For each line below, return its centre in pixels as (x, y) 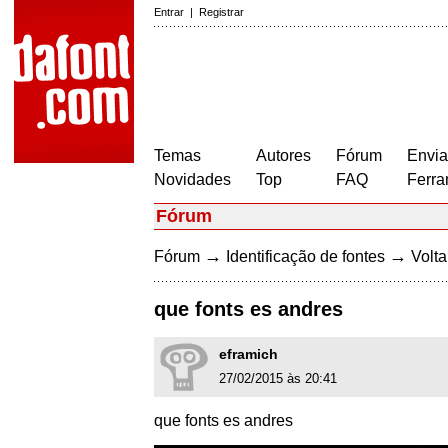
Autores (283, 155)
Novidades (192, 179)
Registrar (221, 12)
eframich (248, 354)
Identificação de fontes (305, 256)
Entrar (169, 12)
